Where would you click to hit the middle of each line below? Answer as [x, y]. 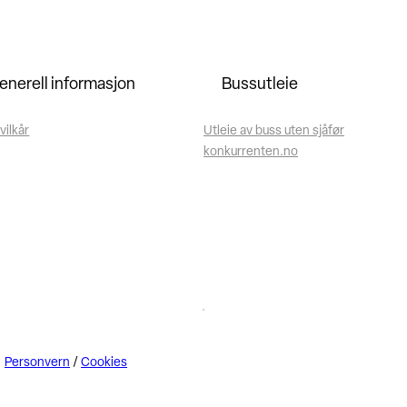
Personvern [38, 362]
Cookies [104, 362]
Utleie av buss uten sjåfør [274, 132]
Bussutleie [260, 85]
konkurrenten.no [251, 153]
